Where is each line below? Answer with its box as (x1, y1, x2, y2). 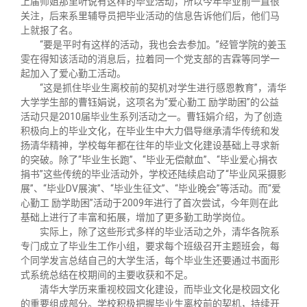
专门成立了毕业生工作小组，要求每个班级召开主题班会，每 (21, 240, 280, 251)
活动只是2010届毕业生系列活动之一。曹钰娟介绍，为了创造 (21, 110, 282, 122)
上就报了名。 (21, 24, 78, 36)
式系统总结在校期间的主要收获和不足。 (21, 269, 193, 280)
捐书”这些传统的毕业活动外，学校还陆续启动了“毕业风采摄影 (21, 168, 286, 180)
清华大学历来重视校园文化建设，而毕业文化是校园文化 (40, 283, 280, 295)
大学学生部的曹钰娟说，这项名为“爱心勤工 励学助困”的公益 (21, 96, 279, 108)
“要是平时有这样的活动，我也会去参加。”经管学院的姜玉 (40, 38, 286, 50)
